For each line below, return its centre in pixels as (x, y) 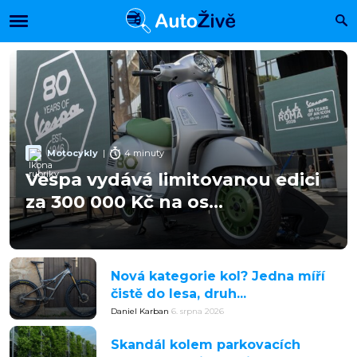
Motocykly (73, 153)
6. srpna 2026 (198, 311)
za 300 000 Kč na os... (124, 202)
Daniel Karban (141, 311)
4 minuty (144, 153)
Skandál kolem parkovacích (206, 345)
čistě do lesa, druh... (178, 294)
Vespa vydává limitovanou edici (173, 180)
